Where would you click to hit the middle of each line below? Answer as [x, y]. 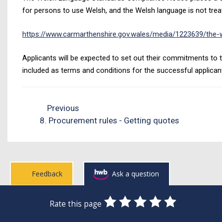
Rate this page [76, 204]
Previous [62, 108]
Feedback [47, 174]
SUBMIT [195, 208]
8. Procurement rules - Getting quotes [109, 120]
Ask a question [136, 174]
